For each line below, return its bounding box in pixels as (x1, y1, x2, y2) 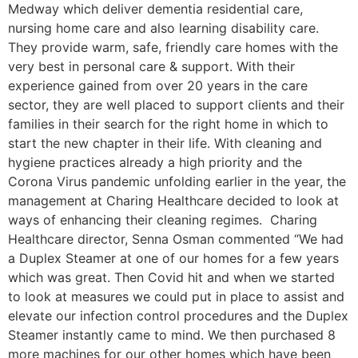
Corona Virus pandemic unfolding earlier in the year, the (8, 173, 346, 190)
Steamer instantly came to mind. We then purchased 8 (8, 327, 336, 344)
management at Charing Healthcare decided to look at (8, 193, 339, 209)
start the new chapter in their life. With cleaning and (8, 135, 322, 152)
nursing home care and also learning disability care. (8, 20, 319, 37)
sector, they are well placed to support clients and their (8, 97, 344, 113)
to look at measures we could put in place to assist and (8, 288, 344, 305)
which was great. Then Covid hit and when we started (8, 269, 335, 286)
